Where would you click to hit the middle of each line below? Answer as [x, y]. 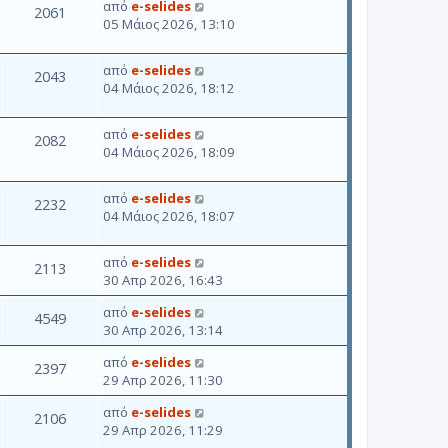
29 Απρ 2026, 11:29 [163, 429]
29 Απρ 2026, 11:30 [163, 379]
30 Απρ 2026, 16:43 [163, 279]
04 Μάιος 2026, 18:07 [169, 215]
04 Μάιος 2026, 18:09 [169, 151]
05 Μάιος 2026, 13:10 [169, 23]
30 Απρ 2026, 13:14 [163, 329]
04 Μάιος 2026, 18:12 [169, 87]
